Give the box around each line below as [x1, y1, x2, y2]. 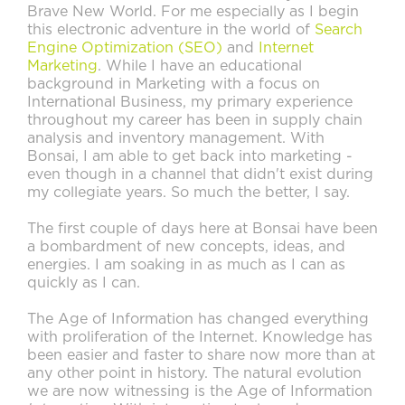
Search [315, 23, 363, 37]
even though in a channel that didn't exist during [27, 167, 373, 182]
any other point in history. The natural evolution [27, 366, 362, 381]
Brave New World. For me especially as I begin [27, 5, 359, 19]
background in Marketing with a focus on [27, 77, 320, 91]
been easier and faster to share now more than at [27, 348, 375, 363]
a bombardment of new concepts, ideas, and [27, 240, 345, 254]
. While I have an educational [98, 59, 302, 73]
